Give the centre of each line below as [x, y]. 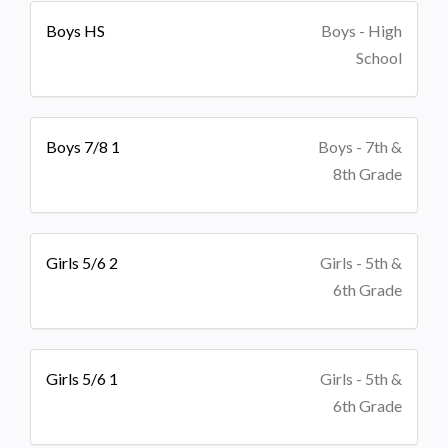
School [378, 57]
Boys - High [361, 30]
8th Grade [367, 173]
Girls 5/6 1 [82, 378]
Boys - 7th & [359, 146]
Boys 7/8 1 [83, 146]
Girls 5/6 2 [82, 262]
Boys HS [75, 30]
